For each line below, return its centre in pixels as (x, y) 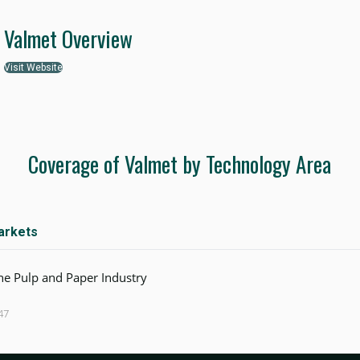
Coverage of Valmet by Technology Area (180, 164)
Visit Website (34, 68)
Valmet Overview (69, 39)
